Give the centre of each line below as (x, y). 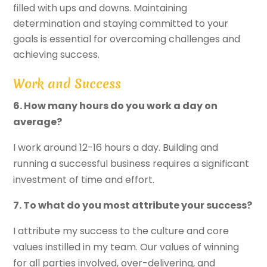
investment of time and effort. (84, 180)
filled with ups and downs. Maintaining (100, 8)
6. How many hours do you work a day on (116, 106)
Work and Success (67, 84)
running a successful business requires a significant (131, 164)
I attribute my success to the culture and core (121, 231)
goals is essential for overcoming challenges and (127, 39)
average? (38, 122)
